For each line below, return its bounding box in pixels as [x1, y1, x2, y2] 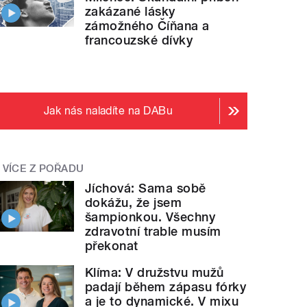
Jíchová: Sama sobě [85, 180, 206, 195]
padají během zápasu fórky [85, 279, 247, 294]
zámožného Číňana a [85, 19, 210, 34]
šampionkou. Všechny [85, 209, 216, 224]
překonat [85, 238, 138, 253]
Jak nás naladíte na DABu [43, 104, 173, 118]
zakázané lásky [85, 4, 175, 19]
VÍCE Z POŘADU [2, 162, 84, 175]
